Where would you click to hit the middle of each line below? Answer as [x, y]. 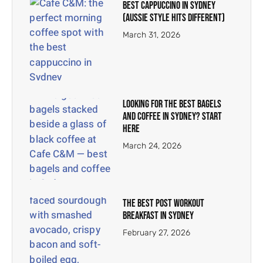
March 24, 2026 [152, 146]
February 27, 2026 [157, 232]
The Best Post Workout [164, 203]
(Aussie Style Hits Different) [174, 18]
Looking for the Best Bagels [172, 104]
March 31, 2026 [152, 35]
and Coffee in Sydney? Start [173, 117]
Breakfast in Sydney [159, 215]
